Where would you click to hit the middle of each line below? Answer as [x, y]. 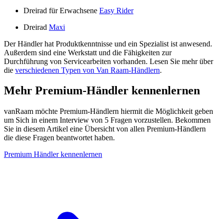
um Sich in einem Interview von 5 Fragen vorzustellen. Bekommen [107, 120]
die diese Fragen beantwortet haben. [59, 138]
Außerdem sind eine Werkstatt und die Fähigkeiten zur [88, 52]
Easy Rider [116, 10]
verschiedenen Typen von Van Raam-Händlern [88, 70]
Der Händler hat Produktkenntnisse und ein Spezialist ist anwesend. [108, 44]
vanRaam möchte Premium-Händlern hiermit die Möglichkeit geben [109, 111]
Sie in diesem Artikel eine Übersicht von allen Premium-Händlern [105, 129]
